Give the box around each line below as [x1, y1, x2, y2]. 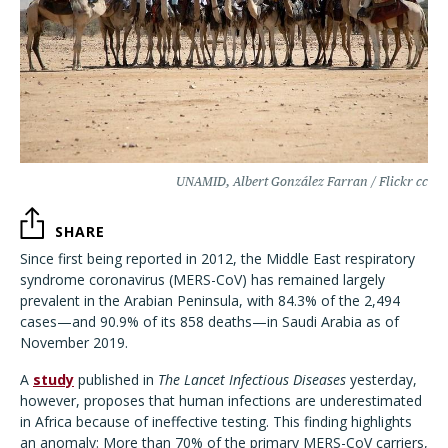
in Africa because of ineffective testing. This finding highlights [20, 412, 412, 432]
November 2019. [20, 333, 128, 353]
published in [74, 370, 158, 390]
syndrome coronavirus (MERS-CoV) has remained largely [20, 270, 385, 290]
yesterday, [346, 370, 417, 390]
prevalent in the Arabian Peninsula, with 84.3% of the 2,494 [20, 291, 400, 311]
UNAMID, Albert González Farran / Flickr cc [176, 174, 428, 190]
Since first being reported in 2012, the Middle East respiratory [20, 249, 415, 269]
